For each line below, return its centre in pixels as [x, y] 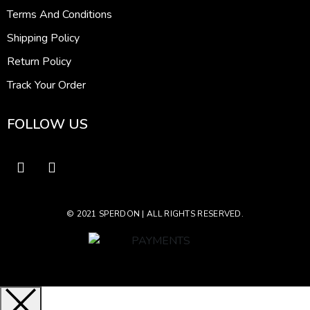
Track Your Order [46, 85]
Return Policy [39, 62]
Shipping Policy [43, 38]
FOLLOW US [47, 125]
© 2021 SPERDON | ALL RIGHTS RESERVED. [155, 214]
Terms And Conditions [60, 15]
